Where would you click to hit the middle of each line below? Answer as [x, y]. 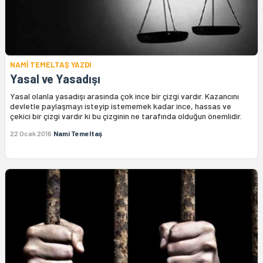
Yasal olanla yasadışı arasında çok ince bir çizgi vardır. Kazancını [124, 96]
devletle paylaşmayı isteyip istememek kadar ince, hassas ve [121, 106]
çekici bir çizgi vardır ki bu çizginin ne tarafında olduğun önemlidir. [126, 116]
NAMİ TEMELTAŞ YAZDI [51, 65]
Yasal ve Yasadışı [55, 79]
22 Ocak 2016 [31, 134]
